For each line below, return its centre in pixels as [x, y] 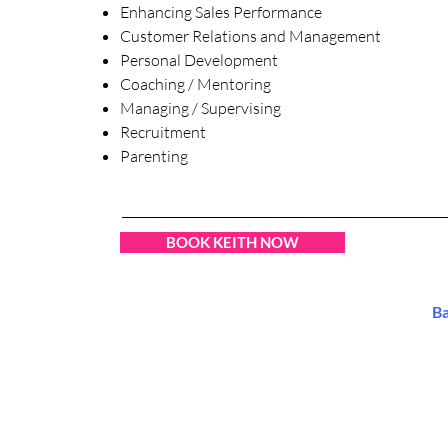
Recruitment [163, 132]
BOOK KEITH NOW [233, 242]
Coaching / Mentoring [196, 84]
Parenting [154, 156]
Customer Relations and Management [251, 36]
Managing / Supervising [201, 108]
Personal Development [199, 60]
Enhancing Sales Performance [221, 12]
